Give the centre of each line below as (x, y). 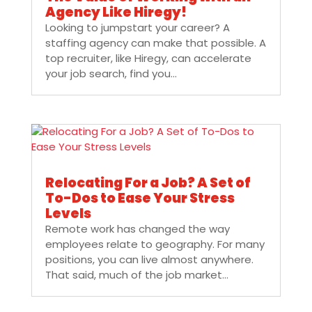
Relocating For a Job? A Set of (148, 183)
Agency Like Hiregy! (116, 13)
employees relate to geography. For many (155, 244)
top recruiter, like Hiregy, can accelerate (148, 58)
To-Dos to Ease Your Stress (140, 198)
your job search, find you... (111, 74)
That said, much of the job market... (136, 275)
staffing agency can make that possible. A (155, 43)
